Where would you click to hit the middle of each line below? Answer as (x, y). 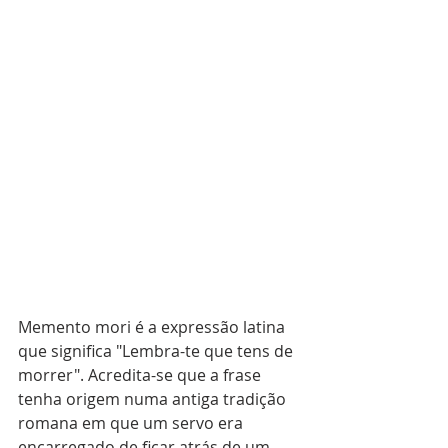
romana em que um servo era (132, 422)
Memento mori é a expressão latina (153, 326)
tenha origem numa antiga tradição (154, 398)
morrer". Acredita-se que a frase (141, 374)
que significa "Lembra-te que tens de (157, 350)
